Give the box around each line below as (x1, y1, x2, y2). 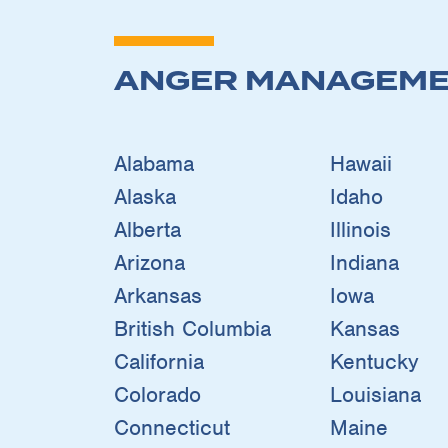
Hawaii (330, 149, 393, 177)
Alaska (114, 182, 176, 210)
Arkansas (114, 281, 202, 309)
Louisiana (330, 380, 422, 408)
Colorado (114, 380, 201, 408)
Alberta (114, 215, 181, 243)
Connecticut (114, 413, 230, 441)
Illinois (330, 215, 392, 243)
